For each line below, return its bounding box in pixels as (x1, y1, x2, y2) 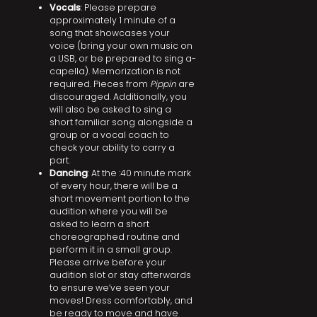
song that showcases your (50, 27, 170, 39)
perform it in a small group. (50, 243, 172, 255)
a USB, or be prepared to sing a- (50, 52, 196, 64)
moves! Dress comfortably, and (50, 294, 192, 306)
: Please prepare (81, 1, 156, 13)
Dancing (50, 167, 88, 179)
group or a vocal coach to (50, 129, 169, 141)
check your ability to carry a (50, 142, 175, 154)
